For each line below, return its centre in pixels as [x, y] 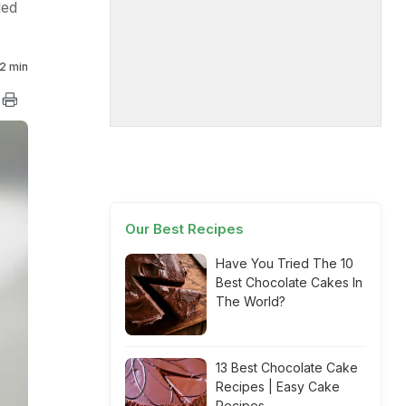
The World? [251, 301]
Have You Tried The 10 [285, 263]
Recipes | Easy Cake [278, 387]
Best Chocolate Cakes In [289, 282]
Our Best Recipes [184, 229]
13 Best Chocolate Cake [287, 367]
